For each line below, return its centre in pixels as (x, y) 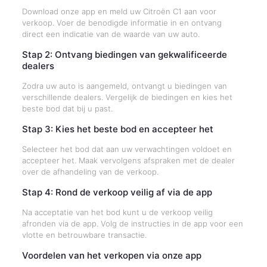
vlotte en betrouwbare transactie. (84, 235)
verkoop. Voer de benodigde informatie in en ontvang (122, 23)
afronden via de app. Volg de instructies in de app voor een (132, 223)
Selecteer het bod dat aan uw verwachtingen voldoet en (127, 149)
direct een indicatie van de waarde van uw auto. (111, 34)
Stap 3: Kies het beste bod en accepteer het (117, 129)
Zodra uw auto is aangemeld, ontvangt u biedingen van (124, 86)
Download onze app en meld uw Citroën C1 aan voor (119, 11)
